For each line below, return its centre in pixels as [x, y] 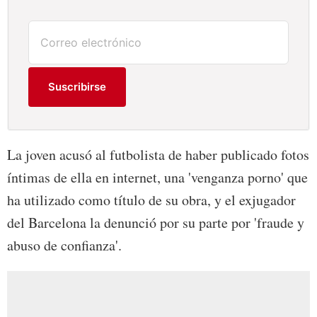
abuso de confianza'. [64, 246]
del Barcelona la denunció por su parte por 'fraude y [156, 223]
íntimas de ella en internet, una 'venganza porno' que [157, 178]
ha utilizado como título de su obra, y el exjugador [151, 200]
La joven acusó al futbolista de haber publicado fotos [158, 155]
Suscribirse [77, 87]
